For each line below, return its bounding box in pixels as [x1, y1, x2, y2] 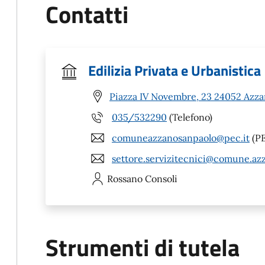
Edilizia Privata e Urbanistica [88, 60, 261, 81]
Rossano [107, 173, 143, 185]
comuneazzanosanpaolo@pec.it [112, 131, 250, 144]
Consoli [145, 173, 177, 185]
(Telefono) [167, 111, 212, 123]
